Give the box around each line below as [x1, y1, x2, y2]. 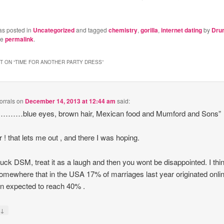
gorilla [140, 25, 158, 35]
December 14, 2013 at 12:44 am [25, 96, 116, 105]
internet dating [160, 25, 202, 35]
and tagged [74, 25, 108, 34]
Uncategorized [32, 25, 74, 35]
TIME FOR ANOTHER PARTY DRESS [14, 58, 102, 66]
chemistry [108, 25, 137, 35]
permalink [4, 34, 33, 44]
